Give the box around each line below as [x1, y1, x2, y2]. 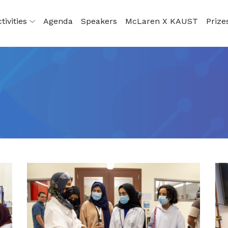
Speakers [81, 16, 117, 26]
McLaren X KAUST [125, 16, 198, 26]
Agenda [43, 16, 73, 26]
